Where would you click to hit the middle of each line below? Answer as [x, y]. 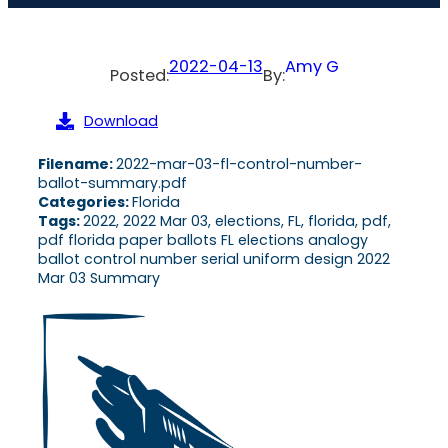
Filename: [77, 163]
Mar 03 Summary [99, 277]
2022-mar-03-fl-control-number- [239, 163]
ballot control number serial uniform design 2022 [214, 258]
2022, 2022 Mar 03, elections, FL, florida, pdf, [237, 220]
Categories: [85, 201]
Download [121, 120]
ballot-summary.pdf [112, 182]
